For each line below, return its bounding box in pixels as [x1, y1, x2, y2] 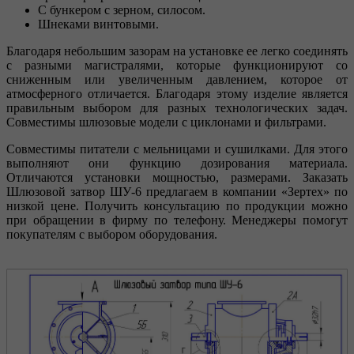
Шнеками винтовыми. [38, 17, 159, 31]
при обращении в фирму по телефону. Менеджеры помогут [6, 213, 348, 227]
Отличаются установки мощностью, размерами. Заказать [6, 170, 348, 184]
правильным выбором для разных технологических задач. [6, 100, 348, 115]
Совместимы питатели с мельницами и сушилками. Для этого [6, 141, 348, 156]
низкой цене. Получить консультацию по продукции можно [6, 198, 348, 213]
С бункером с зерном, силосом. [38, 2, 205, 17]
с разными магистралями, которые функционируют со [6, 58, 348, 72]
